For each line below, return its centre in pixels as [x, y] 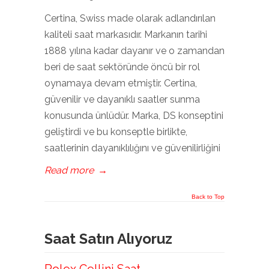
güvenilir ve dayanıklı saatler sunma [122, 99]
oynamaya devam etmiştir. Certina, [121, 83]
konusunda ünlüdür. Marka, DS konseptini [134, 116]
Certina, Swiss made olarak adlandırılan [130, 18]
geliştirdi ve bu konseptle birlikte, [116, 132]
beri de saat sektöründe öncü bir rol [122, 67]
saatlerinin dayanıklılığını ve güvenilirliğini [132, 148]
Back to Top [208, 197]
